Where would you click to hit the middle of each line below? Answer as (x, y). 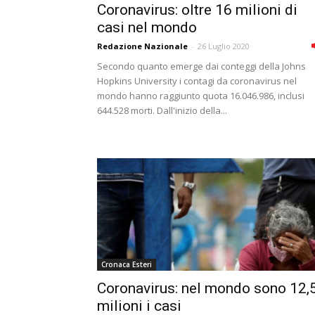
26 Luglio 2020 (224, 46)
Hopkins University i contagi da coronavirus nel (197, 81)
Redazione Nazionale (142, 46)
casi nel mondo (147, 27)
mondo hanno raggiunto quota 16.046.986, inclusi (201, 96)
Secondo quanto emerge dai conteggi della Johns (201, 66)
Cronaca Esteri (127, 264)
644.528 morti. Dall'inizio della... (162, 110)
